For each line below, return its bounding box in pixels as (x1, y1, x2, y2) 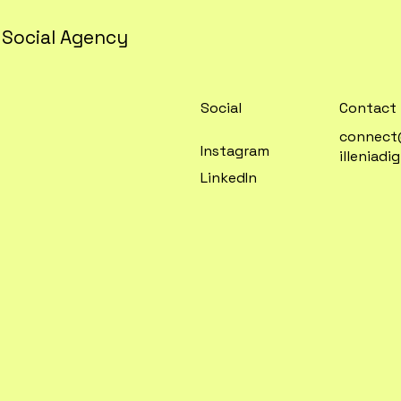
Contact (338, 98, 397, 118)
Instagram (200, 141, 270, 160)
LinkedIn (200, 168, 258, 188)
